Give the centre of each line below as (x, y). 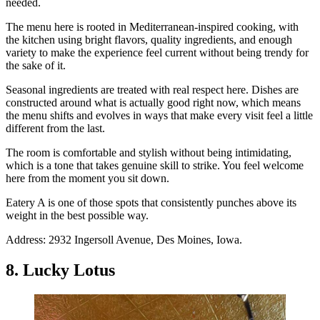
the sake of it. (36, 66)
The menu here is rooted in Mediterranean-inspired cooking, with (152, 27)
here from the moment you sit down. (87, 179)
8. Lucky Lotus (60, 270)
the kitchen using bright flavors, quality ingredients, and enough (149, 40)
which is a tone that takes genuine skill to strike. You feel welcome (155, 166)
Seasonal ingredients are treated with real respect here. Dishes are (152, 90)
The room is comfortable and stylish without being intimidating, (149, 153)
